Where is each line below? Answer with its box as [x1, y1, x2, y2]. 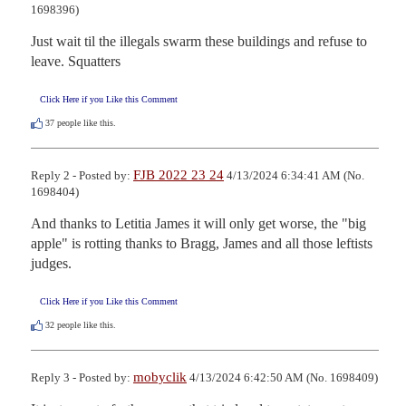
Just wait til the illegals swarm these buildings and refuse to [31, 33, 367, 49]
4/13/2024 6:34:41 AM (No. [224, 168, 364, 182]
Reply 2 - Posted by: [31, 168, 133, 182]
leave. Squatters [31, 53, 121, 69]
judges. [31, 255, 72, 271]
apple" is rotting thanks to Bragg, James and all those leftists [31, 235, 372, 251]
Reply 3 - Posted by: [31, 371, 133, 385]
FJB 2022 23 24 [133, 167, 224, 182]
